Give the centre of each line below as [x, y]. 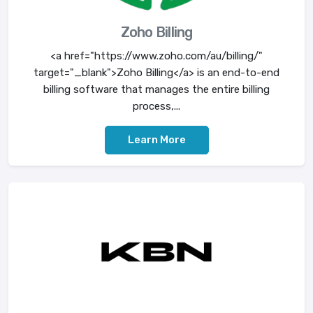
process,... [156, 106]
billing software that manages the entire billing [156, 89]
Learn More [156, 139]
